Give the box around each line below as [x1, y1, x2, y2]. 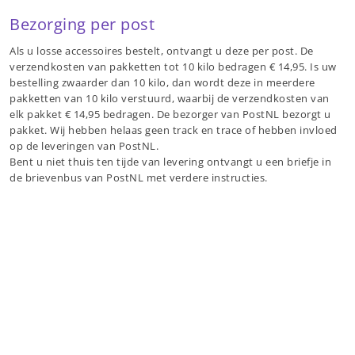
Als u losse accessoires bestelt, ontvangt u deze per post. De [10, 43, 314, 58]
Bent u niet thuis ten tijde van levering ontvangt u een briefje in [10, 154, 331, 169]
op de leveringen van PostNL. [10, 138, 158, 153]
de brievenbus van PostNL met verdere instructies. [10, 170, 270, 185]
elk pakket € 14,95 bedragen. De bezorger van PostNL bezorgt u [10, 106, 331, 121]
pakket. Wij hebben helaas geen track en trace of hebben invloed [10, 122, 338, 137]
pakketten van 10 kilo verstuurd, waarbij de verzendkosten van [10, 90, 330, 105]
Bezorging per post [10, 13, 155, 35]
